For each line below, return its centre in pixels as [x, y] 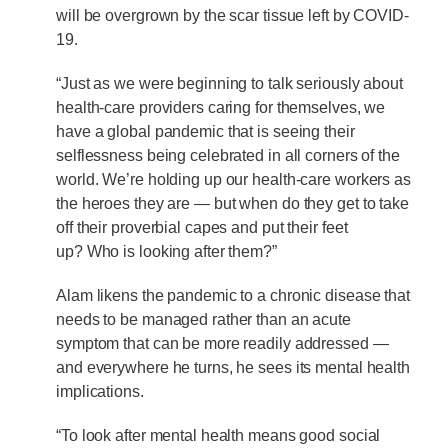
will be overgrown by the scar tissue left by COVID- [232, 16]
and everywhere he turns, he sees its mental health [233, 368]
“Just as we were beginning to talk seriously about [229, 84]
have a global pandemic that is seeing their [205, 132]
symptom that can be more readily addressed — [222, 344]
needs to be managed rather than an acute [203, 320]
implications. [100, 392]
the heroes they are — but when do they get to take [232, 204]
